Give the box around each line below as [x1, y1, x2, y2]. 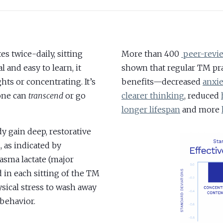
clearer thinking [121, 91, 184, 101]
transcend [28, 91, 63, 101]
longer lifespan [121, 105, 180, 115]
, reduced [184, 91, 221, 101]
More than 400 [121, 49, 181, 59]
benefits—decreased [121, 77, 203, 87]
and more [180, 105, 222, 115]
